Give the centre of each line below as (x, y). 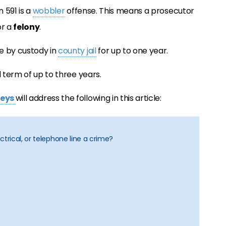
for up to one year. (132, 51)
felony (26, 27)
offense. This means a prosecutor (129, 11)
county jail (77, 51)
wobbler (49, 11)
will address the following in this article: (88, 98)
